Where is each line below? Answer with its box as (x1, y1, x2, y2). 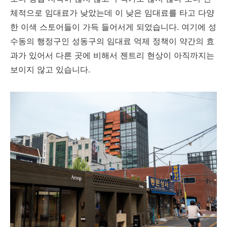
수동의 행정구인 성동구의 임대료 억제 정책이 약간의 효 (10, 36, 214, 46)
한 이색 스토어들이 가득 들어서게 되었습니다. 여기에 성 (10, 22, 216, 32)
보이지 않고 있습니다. (10, 64, 93, 74)
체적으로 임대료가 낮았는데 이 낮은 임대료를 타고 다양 (10, 8, 214, 18)
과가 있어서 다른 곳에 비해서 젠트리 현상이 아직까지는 (10, 50, 214, 60)
